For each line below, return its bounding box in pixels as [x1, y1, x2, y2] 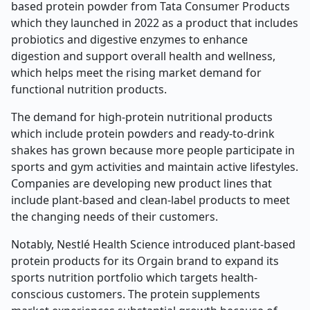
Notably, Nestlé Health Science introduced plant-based [11, 237, 295, 252]
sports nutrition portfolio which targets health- [11, 270, 257, 285]
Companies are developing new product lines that [11, 176, 272, 191]
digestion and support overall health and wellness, [11, 48, 275, 64]
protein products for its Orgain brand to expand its [11, 253, 279, 268]
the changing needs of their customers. [11, 209, 218, 224]
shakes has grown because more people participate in [11, 143, 295, 158]
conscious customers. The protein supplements [11, 286, 260, 302]
